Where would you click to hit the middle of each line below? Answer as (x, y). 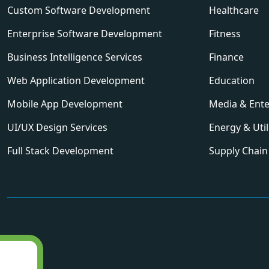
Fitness (225, 34)
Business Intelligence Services (75, 57)
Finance (226, 57)
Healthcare (234, 10)
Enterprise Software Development (85, 34)
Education (232, 80)
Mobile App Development (65, 104)
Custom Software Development (79, 10)
